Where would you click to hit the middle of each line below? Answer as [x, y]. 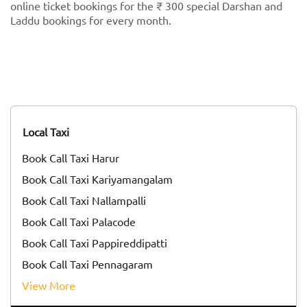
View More [52, 285]
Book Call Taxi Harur [74, 158]
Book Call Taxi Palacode [82, 222]
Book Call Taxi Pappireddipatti [98, 243]
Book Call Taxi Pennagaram [91, 264]
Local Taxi [46, 132]
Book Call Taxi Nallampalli [87, 200]
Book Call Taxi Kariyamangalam [101, 179]
